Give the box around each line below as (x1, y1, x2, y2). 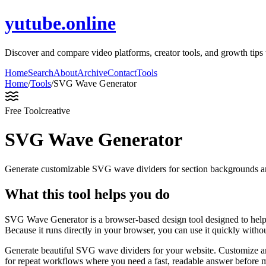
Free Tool (5, 105, 41, 116)
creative (41, 105, 70, 116)
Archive (77, 67, 107, 78)
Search (28, 67, 53, 78)
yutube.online (5, 12, 116, 34)
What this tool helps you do (5, 186, 170, 202)
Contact (107, 67, 137, 78)
